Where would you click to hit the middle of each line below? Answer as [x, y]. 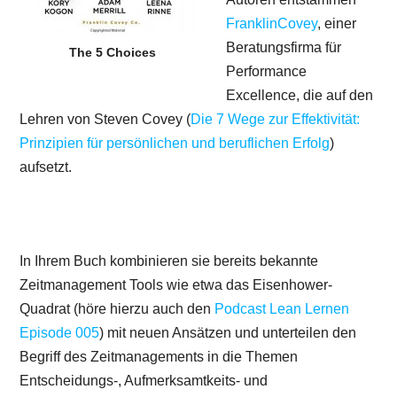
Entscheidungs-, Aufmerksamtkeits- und [144, 380]
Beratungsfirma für [284, 47]
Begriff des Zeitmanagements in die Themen [159, 356]
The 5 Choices [112, 52]
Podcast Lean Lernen [282, 308]
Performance [267, 71]
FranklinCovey [272, 23]
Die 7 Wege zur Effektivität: [276, 119]
